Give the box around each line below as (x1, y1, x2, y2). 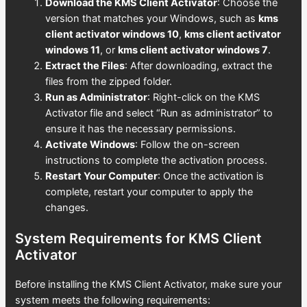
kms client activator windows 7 (118, 43, 269, 56)
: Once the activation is (158, 169, 265, 182)
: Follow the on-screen (135, 138, 241, 151)
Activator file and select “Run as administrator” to (45, 106, 273, 119)
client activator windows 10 (45, 27, 180, 40)
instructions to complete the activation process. (45, 153, 268, 167)
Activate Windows (45, 138, 136, 151)
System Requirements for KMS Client (15, 230, 262, 247)
